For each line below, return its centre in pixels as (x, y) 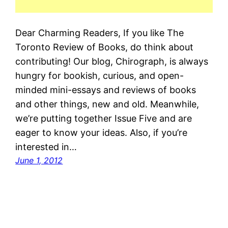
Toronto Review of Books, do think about (105, 47)
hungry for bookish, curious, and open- (100, 76)
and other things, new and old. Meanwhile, (107, 104)
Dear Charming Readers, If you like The (100, 33)
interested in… (46, 147)
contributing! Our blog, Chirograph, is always (112, 62)
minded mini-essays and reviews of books (106, 90)
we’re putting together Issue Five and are (104, 119)
